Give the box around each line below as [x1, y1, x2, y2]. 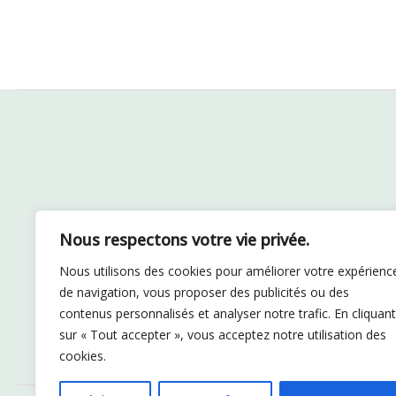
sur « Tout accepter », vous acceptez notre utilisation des [59, 326, 386, 343]
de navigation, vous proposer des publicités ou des [59, 284, 349, 301]
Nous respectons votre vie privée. [59, 229, 309, 250]
